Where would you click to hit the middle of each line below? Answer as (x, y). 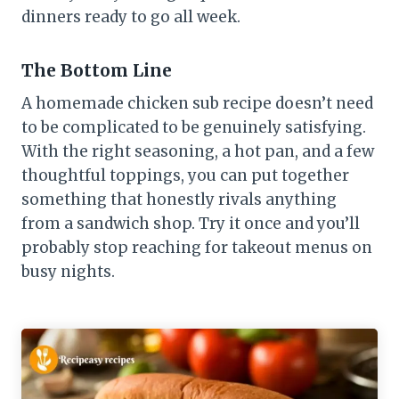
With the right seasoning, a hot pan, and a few (198, 151)
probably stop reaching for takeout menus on (197, 247)
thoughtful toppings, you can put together (185, 175)
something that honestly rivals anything (179, 199)
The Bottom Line (97, 71)
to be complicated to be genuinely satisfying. (194, 127)
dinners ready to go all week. (131, 17)
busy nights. (68, 271)
